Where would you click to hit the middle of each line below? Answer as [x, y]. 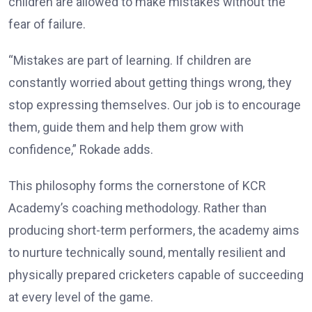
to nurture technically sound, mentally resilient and [147, 253]
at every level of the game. [81, 297]
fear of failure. [47, 24]
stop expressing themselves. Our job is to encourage [155, 105]
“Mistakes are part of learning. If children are [130, 61]
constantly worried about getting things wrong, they [150, 83]
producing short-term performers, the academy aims [154, 231]
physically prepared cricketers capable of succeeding [156, 275]
